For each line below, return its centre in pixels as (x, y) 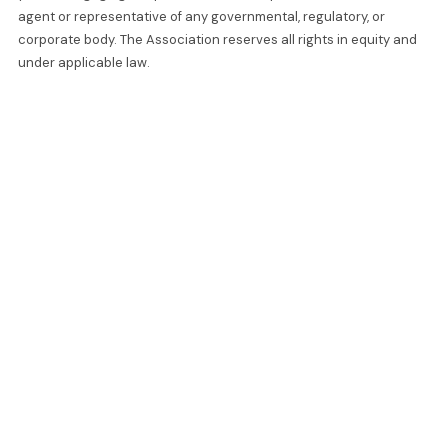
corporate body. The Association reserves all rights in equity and (217, 39)
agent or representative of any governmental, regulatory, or (201, 16)
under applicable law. (83, 62)
